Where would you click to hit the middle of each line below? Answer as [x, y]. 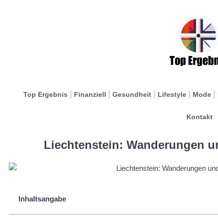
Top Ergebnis [45, 94]
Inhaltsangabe [42, 199]
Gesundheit [132, 94]
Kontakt [199, 117]
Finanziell [90, 94]
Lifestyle [172, 94]
